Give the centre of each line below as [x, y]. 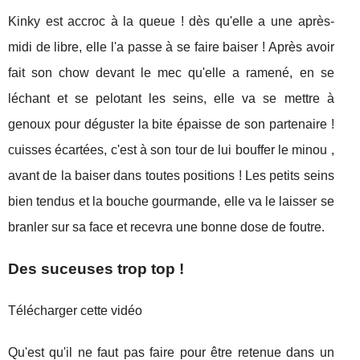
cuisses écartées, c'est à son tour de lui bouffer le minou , [171, 149]
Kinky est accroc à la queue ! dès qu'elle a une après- [171, 21]
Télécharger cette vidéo [75, 310]
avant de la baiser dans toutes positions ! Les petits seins [171, 175]
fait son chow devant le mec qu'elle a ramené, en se [171, 72]
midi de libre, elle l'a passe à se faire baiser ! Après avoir [171, 47]
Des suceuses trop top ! [96, 268]
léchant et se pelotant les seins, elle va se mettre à [171, 98]
